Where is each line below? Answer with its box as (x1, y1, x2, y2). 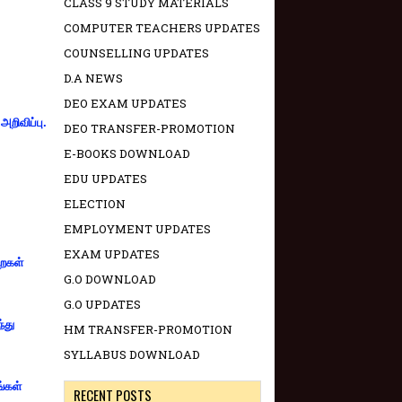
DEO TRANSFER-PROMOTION (64, 120, 235, 137)
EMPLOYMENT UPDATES (64, 221, 211, 238)
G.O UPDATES (64, 296, 141, 313)
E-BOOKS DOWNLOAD (64, 145, 190, 162)
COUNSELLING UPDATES (64, 45, 209, 62)
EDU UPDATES (64, 170, 147, 188)
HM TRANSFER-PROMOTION (64, 321, 232, 338)
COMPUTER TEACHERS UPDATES (64, 20, 260, 37)
